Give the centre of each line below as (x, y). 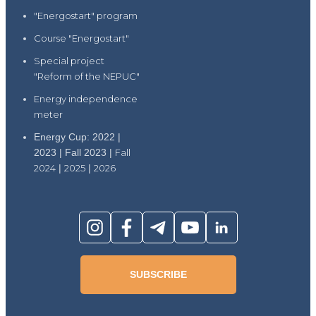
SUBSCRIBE (158, 275)
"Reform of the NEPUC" (87, 77)
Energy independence (86, 99)
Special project (69, 61)
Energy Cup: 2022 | (77, 137)
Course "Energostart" (81, 38)
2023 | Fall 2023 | (74, 153)
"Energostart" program (86, 16)
